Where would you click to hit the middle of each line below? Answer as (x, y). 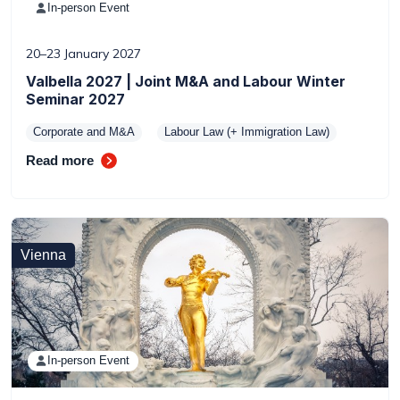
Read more (60, 160)
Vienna (43, 255)
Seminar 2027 (75, 99)
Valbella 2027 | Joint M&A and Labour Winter (186, 81)
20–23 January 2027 (83, 54)
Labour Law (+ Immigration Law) (247, 132)
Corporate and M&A (84, 132)
